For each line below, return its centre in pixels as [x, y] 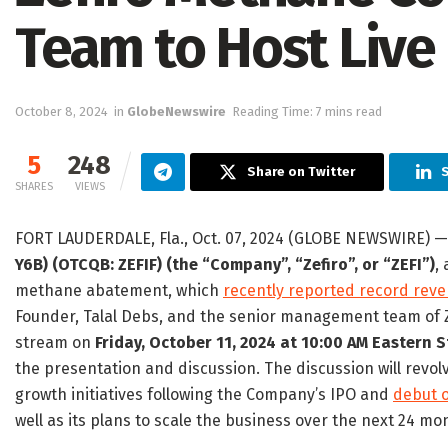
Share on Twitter [301, 172]
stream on [55, 343]
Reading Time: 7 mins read [307, 112]
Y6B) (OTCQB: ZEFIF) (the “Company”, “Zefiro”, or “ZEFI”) [225, 265]
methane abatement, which [119, 291]
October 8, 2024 [61, 112]
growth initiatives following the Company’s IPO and [204, 395]
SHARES [34, 187]
